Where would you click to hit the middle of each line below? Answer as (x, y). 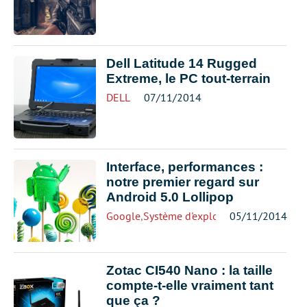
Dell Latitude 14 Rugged (182, 63)
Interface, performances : (185, 167)
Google (123, 216)
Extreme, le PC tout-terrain (188, 78)
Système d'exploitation (196, 216)
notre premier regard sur (183, 182)
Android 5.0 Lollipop (170, 197)
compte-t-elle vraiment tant (190, 285)
